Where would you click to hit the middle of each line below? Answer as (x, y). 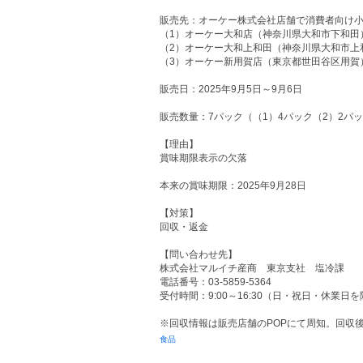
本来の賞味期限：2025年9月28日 (233, 186)
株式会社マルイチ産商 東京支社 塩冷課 (252, 268)
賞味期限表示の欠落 (203, 158)
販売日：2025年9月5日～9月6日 (231, 89)
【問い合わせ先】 (199, 254)
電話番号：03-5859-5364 (216, 282)
